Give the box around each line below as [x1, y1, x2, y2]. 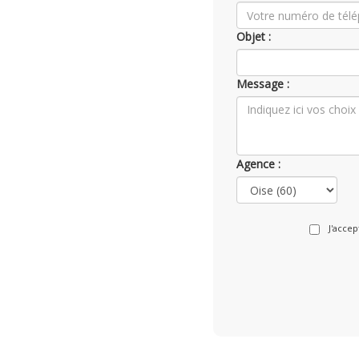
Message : [236, 76, 289, 91]
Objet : [236, 29, 271, 44]
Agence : [236, 156, 280, 171]
